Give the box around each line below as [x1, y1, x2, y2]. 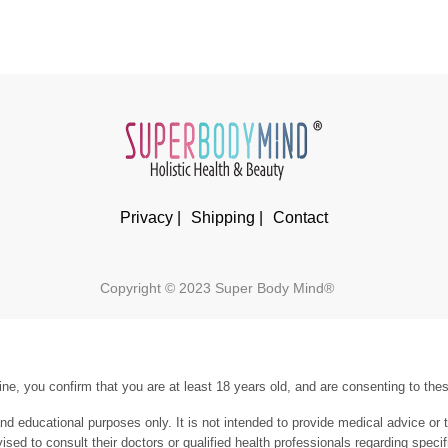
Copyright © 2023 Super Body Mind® [100, 281, 335, 297]
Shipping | [190, 209, 263, 227]
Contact [272, 209, 328, 227]
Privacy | [119, 209, 181, 227]
